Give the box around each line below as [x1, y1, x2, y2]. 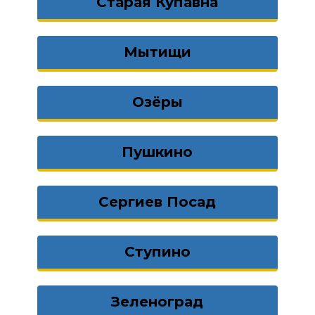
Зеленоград [111, 293, 204, 310]
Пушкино [122, 143, 193, 160]
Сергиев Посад [98, 193, 217, 210]
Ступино [124, 243, 191, 260]
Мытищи [123, 44, 191, 60]
